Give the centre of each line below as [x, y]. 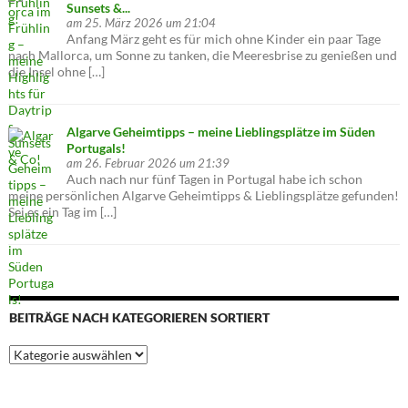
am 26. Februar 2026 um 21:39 [148, 163]
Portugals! [97, 148]
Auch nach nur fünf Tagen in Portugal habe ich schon [215, 178]
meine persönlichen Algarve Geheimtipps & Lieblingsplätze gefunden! [204, 195]
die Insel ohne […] [57, 71]
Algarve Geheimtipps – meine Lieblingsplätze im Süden [221, 131]
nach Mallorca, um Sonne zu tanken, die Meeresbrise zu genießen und [203, 55]
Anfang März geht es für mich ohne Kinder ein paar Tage [224, 38]
